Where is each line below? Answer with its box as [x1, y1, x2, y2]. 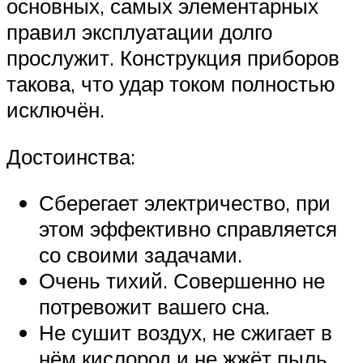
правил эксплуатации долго [6, 19, 272, 45]
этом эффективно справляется [39, 216, 337, 242]
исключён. [6, 96, 105, 123]
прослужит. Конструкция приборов [6, 45, 340, 71]
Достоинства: [6, 143, 135, 169]
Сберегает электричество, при [39, 190, 331, 216]
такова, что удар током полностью [6, 70, 335, 97]
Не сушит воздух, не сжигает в [39, 319, 332, 346]
